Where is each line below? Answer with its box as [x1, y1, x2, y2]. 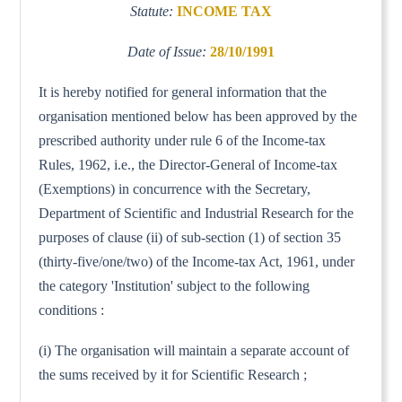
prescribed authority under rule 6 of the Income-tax [39, 132, 327, 148]
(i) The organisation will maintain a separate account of [39, 342, 350, 358]
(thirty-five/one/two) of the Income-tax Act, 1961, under [39, 253, 355, 269]
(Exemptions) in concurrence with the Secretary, [39, 180, 311, 197]
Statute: [130, 3, 177, 19]
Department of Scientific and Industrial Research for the [39, 205, 354, 221]
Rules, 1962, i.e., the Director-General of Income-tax [39, 156, 338, 172]
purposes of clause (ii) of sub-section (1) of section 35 [39, 229, 342, 245]
